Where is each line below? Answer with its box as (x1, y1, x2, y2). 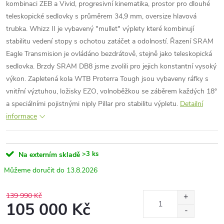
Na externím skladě (18, 150, 80, 159)
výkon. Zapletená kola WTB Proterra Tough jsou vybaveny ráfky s (6, 74, 208, 83)
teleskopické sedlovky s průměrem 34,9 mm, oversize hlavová (6, 11, 196, 21)
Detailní (180, 99, 203, 108)
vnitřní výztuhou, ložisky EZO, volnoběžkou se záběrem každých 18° (6, 86, 217, 96)
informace (6, 111, 37, 121)
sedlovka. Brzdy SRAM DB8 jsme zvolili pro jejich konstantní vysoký (6, 61, 216, 71)
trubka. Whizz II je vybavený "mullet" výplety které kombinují (6, 24, 194, 33)
